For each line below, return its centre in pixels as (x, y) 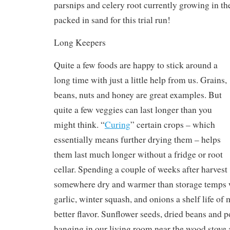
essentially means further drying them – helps (137, 139)
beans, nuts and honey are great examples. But (138, 94)
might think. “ (79, 124)
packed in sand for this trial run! (112, 20)
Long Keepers (80, 42)
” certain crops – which (172, 124)
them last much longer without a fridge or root (138, 154)
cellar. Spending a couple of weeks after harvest (140, 169)
